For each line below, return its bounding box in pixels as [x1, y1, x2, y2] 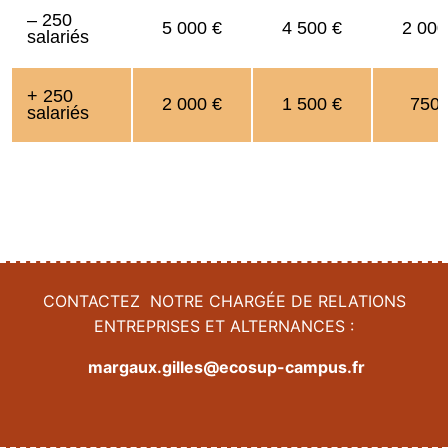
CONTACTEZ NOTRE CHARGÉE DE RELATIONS [42, 291, 406, 311]
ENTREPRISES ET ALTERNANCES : [94, 316, 354, 336]
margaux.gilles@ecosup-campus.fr [88, 357, 365, 377]
